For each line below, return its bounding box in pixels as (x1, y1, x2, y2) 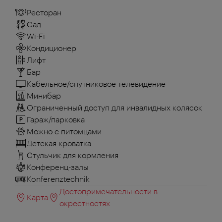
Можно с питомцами (27, 126, 102, 136)
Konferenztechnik (27, 174, 90, 184)
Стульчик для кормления (27, 150, 118, 160)
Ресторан (27, 7, 61, 17)
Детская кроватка (27, 138, 91, 148)
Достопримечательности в (59, 186, 158, 196)
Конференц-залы (27, 162, 89, 172)
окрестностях (59, 198, 111, 208)
